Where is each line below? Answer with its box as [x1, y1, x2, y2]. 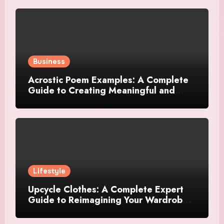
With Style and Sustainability [27, 204, 150, 217]
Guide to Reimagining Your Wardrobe [27, 193, 188, 207]
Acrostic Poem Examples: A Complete [27, 73, 188, 87]
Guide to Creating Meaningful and [27, 84, 175, 97]
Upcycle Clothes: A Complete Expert [27, 183, 183, 196]
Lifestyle [32, 166, 65, 176]
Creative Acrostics [27, 94, 106, 108]
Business [32, 57, 65, 66]
